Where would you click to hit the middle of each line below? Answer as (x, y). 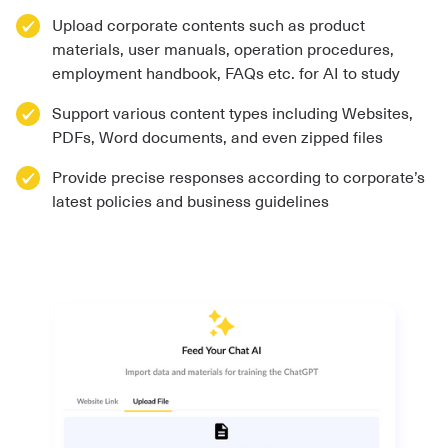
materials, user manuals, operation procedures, (223, 50)
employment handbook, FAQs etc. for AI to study (226, 74)
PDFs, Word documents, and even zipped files (217, 138)
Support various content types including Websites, (232, 114)
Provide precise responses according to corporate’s (238, 178)
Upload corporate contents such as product (208, 26)
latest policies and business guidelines (190, 202)
